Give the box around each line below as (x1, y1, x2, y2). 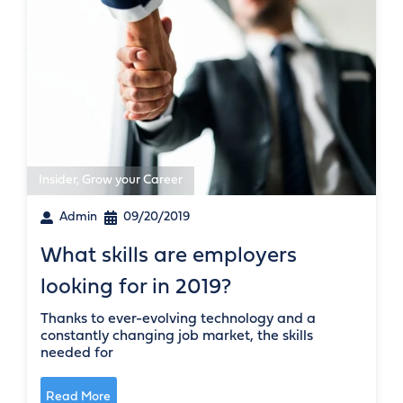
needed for (40, 346, 113, 362)
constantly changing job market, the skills (40, 329, 313, 345)
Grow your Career (82, 174, 183, 188)
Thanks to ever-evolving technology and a (40, 312, 316, 327)
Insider (39, 174, 76, 188)
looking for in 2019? (40, 277, 231, 300)
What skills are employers (40, 246, 297, 268)
